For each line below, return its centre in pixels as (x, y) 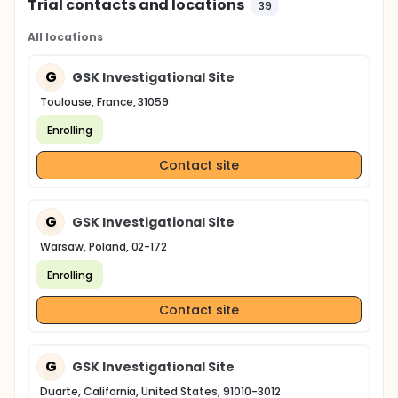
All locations (65, 37)
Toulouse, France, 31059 (105, 102)
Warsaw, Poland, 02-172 (104, 247)
